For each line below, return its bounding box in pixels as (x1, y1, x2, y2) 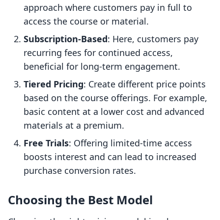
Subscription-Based (24, 33, 108, 45)
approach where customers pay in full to (24, 1, 192, 14)
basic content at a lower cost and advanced (24, 106, 204, 118)
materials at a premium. (24, 119, 124, 132)
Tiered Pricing (24, 78, 83, 90)
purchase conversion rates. (24, 165, 136, 177)
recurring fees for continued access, (24, 47, 173, 59)
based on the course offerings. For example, (24, 92, 207, 104)
